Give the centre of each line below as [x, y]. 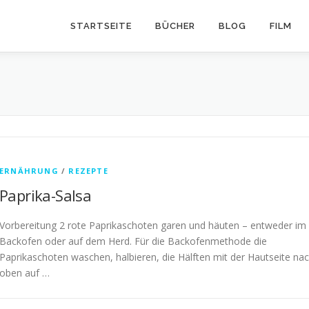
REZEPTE [88, 171]
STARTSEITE [101, 26]
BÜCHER [175, 26]
